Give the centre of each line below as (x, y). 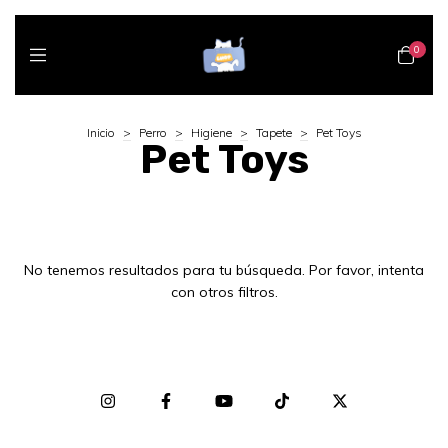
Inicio (100, 132)
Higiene (211, 132)
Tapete (273, 132)
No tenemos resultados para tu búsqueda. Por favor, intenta (224, 270)
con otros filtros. (224, 292)
